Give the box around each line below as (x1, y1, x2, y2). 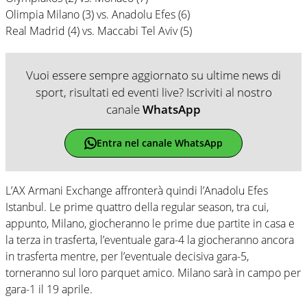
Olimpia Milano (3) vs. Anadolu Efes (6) (5, 6, 190, 22)
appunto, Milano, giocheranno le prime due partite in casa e (5, 215, 295, 231)
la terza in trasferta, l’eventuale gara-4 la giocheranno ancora (5, 232, 294, 247)
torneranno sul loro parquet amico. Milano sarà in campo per (5, 265, 301, 280)
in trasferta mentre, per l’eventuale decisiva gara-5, (5, 248, 249, 264)
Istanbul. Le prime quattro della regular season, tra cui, (5, 199, 269, 214)
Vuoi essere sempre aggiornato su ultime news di (26, 66, 281, 83)
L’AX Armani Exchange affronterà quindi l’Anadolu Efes (5, 182, 268, 198)
